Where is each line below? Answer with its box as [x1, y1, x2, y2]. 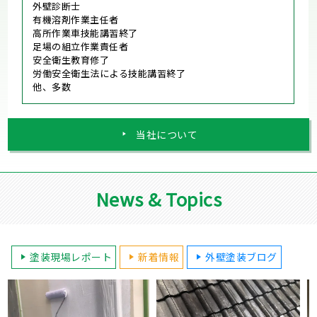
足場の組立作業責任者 [33, 40, 129, 53]
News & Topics [95, 185, 222, 212]
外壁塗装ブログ [205, 250, 277, 265]
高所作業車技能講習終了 [33, 26, 138, 40]
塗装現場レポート [30, 250, 113, 265]
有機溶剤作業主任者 [33, 13, 119, 26]
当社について [136, 127, 198, 142]
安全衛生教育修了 [33, 53, 110, 67]
